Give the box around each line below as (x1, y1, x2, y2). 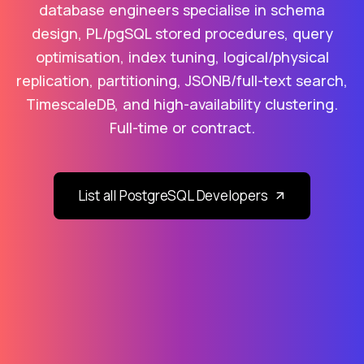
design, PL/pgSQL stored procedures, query (31, 23, 333, 43)
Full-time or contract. (109, 117, 255, 137)
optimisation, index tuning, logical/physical (35, 46, 329, 67)
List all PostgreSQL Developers (77, 185, 268, 205)
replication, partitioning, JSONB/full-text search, (16, 70, 348, 90)
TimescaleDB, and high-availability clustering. (26, 93, 338, 114)
